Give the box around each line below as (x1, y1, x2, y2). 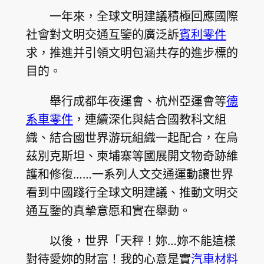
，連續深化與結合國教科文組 (72, 111, 226, 128)
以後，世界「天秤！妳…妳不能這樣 (49, 233, 236, 249)
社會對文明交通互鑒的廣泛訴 (25, 27, 179, 43)
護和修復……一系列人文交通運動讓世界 (25, 166, 233, 183)
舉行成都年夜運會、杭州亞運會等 (49, 93, 226, 110)
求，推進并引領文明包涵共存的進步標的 (25, 45, 238, 61)
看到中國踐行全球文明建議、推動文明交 (25, 184, 238, 201)
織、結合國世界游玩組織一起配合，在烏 (25, 130, 238, 146)
